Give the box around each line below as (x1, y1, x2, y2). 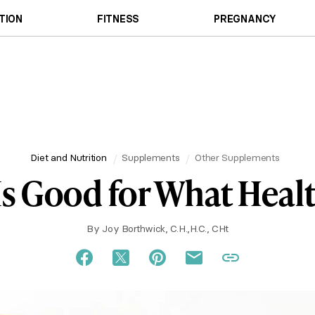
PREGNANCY (214, 12, 277, 25)
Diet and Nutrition (30, 150, 107, 164)
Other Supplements (195, 150, 280, 164)
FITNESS (96, 12, 140, 25)
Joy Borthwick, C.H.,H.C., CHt (102, 222, 229, 235)
